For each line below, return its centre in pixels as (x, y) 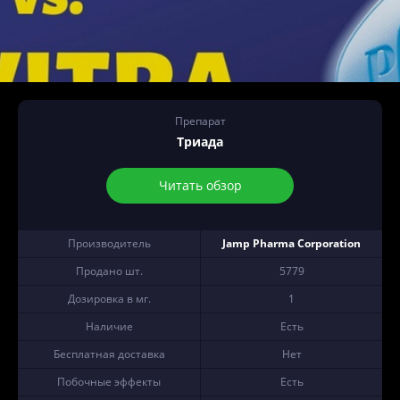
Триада (200, 142)
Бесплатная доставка (109, 354)
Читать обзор (200, 185)
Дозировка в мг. (109, 299)
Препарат (200, 121)
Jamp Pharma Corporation (292, 243)
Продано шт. (109, 271)
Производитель (109, 243)
